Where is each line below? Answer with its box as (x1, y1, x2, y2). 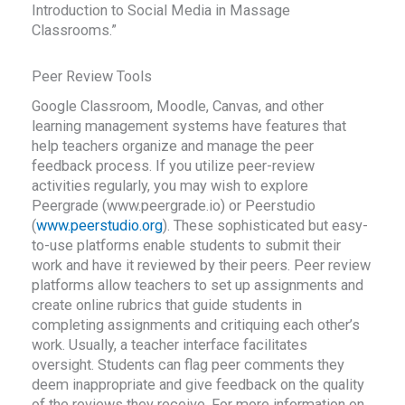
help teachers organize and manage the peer (32, 137, 315, 155)
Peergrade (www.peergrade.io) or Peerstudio (32, 197, 316, 215)
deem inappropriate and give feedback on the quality (32, 376, 365, 394)
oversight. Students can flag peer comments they (32, 356, 345, 374)
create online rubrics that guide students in (32, 297, 303, 315)
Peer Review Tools (32, 67, 153, 85)
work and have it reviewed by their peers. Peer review (32, 257, 372, 275)
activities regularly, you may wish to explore (32, 177, 309, 195)
